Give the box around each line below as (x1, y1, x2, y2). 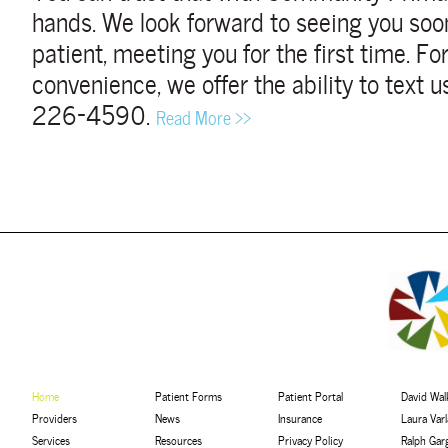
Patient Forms (155, 386, 222, 404)
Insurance (278, 408, 322, 426)
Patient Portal (278, 386, 343, 404)
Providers (32, 408, 77, 426)
